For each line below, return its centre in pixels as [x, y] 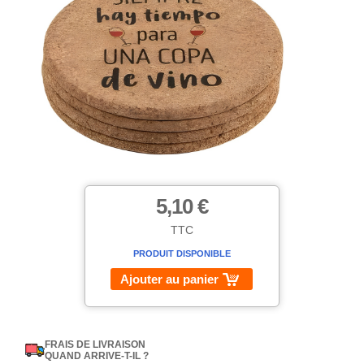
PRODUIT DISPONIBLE [182, 254]
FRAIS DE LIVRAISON [95, 345]
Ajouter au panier [170, 279]
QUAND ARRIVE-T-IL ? [97, 356]
